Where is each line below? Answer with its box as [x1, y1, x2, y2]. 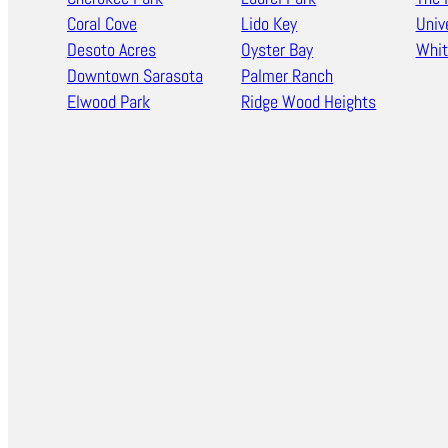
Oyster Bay [241, 38, 314, 62]
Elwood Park [67, 90, 151, 114]
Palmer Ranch [241, 64, 334, 88]
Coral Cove [67, 12, 138, 36]
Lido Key [241, 12, 298, 36]
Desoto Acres [67, 38, 157, 62]
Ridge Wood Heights [241, 90, 377, 114]
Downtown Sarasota [67, 64, 204, 88]
